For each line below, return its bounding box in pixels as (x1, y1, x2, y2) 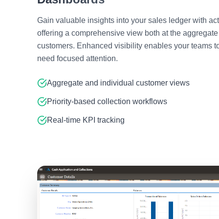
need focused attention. (37, 54, 118, 63)
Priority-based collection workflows (47, 97, 167, 106)
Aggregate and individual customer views (47, 78, 190, 87)
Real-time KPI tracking (47, 115, 125, 124)
